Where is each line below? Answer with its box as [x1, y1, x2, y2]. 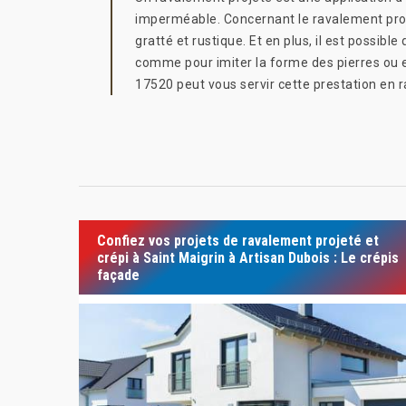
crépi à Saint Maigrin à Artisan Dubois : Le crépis [97, 248, 399, 266]
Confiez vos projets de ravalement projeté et [97, 231, 379, 249]
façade [97, 266, 140, 284]
